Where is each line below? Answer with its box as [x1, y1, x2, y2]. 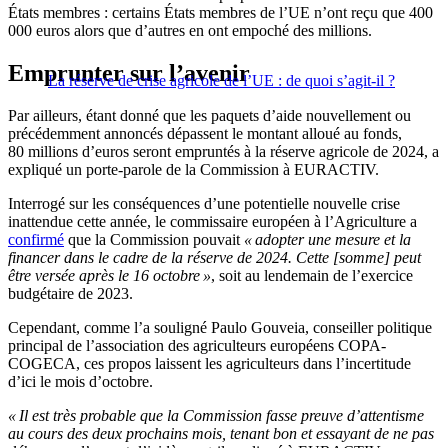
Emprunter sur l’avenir [8, 60, 250, 86]
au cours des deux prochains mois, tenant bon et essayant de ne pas [8, 424, 434, 442]
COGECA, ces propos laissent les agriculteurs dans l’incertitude [8, 354, 411, 372]
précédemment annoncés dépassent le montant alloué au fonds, [8, 124, 402, 142]
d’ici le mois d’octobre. [8, 372, 153, 390]
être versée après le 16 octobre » [8, 266, 211, 284]
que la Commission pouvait [64, 230, 244, 248]
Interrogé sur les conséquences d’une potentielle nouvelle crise [8, 194, 400, 212]
